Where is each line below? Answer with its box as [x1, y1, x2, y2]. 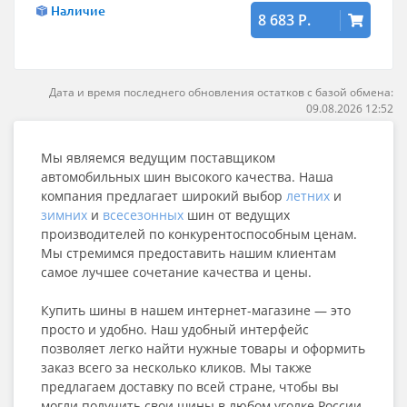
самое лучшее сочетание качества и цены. [41, 263, 312, 281]
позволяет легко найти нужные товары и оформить [41, 340, 365, 357]
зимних [41, 206, 87, 223]
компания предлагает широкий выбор [41, 187, 286, 204]
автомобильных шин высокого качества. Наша [41, 168, 333, 185]
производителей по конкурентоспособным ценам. [41, 225, 357, 243]
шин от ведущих [184, 206, 290, 223]
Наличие [51, 2, 105, 19]
